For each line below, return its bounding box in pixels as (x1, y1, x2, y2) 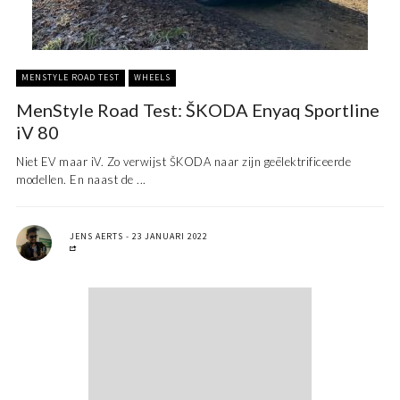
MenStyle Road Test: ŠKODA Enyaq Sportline (16, 99, 379, 121)
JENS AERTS (70, 230, 123, 243)
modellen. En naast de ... (16, 172, 146, 187)
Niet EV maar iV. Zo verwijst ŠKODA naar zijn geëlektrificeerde (16, 154, 351, 170)
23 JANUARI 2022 (132, 230, 208, 243)
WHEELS (134, 71, 171, 84)
